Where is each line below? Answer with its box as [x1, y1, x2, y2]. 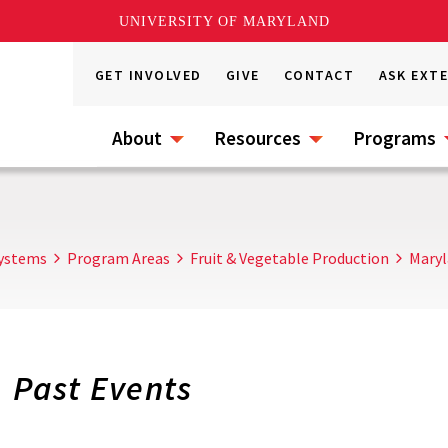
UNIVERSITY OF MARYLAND [118, 13, 330, 29]
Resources [214, 126, 301, 150]
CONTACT [284, 66, 355, 84]
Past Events [13, 367, 193, 409]
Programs [353, 126, 436, 150]
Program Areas [67, 248, 170, 268]
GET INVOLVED [95, 66, 202, 84]
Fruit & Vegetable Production [190, 248, 389, 268]
